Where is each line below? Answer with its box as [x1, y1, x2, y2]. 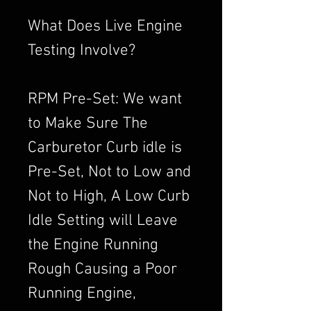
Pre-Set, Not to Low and [28, 162, 191, 182]
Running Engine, [28, 284, 136, 303]
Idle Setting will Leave [28, 211, 178, 230]
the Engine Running [28, 235, 158, 255]
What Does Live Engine [28, 17, 183, 36]
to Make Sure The [28, 114, 148, 133]
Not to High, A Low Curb [28, 187, 190, 206]
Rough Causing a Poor [28, 260, 177, 279]
